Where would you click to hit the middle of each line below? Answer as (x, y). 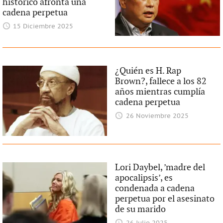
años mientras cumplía (160, 92)
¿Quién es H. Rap (148, 71)
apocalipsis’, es (144, 178)
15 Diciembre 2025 (43, 27)
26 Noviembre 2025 (157, 116)
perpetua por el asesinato (165, 199)
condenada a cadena (155, 188)
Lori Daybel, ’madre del (160, 167)
